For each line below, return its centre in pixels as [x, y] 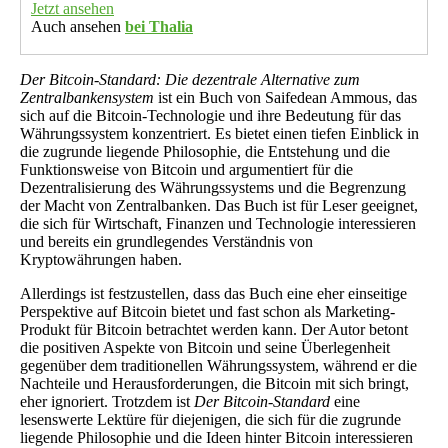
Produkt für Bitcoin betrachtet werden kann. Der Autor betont [214, 330]
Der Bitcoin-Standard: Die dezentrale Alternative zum [190, 80]
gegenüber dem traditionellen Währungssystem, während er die [218, 366]
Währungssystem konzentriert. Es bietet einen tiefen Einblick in [219, 134]
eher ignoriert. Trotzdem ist [107, 402]
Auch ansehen [78, 27]
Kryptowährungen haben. [101, 260]
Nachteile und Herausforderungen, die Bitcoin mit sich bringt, [214, 384]
